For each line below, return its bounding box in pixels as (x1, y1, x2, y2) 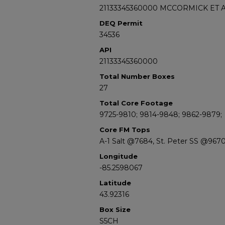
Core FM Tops (99, 126, 150, 134)
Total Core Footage (99, 99, 173, 107)
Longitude (99, 152, 138, 160)
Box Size (99, 205, 131, 213)
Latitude (99, 179, 131, 187)
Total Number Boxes (99, 72, 175, 80)
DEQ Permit (99, 19, 143, 27)
